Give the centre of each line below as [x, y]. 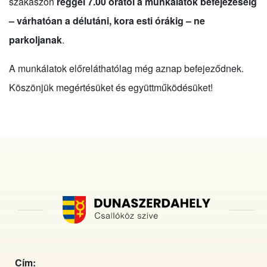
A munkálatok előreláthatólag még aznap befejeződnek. [126, 68]
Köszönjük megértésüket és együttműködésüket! [111, 87]
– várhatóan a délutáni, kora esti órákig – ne [107, 20]
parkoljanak [35, 39]
